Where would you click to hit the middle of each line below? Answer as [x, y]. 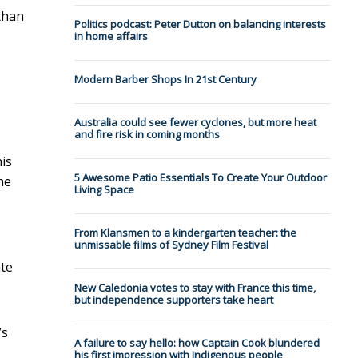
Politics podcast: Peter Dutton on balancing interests [200, 24]
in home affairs [111, 36]
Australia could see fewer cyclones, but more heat [195, 123]
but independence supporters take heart [173, 300]
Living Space [104, 190]
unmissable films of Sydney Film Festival [171, 245]
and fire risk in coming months [147, 135]
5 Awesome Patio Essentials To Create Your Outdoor [200, 178]
